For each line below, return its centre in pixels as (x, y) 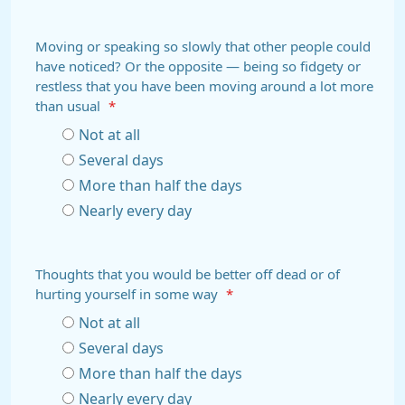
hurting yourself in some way (128, 294)
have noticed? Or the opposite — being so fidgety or (198, 66)
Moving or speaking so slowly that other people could (203, 47)
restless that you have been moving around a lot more (204, 86)
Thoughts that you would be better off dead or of (188, 274)
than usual (70, 106)
